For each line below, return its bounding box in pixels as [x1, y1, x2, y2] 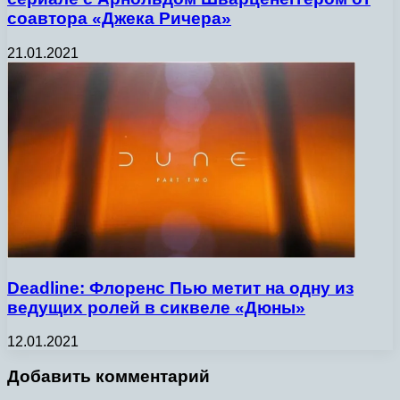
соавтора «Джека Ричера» [7, 9, 231, 29]
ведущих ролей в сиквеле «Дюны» [7, 297, 305, 317]
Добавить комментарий [7, 367, 210, 387]
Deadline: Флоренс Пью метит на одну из [7, 278, 354, 297]
